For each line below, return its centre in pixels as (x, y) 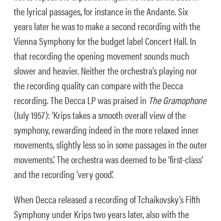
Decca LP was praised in (107, 100)
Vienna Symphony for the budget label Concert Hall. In (105, 41)
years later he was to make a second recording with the (107, 26)
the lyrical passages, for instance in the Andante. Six (101, 11)
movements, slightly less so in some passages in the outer (110, 144)
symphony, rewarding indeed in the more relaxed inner (106, 129)
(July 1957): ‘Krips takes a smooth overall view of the (100, 115)
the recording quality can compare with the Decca (98, 85)
